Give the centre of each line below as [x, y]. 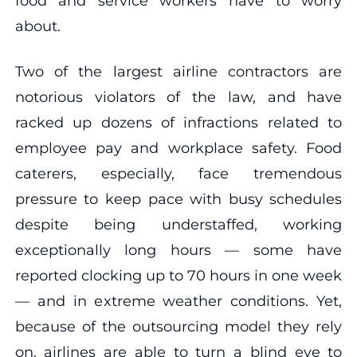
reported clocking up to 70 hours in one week [178, 275]
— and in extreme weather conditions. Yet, [178, 301]
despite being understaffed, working [178, 224]
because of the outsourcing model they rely [178, 326]
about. [37, 26]
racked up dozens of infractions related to [178, 122]
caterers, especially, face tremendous [178, 173]
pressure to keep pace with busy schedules [178, 199]
